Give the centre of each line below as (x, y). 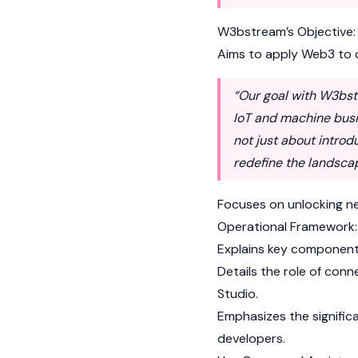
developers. (251, 338)
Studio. (238, 294)
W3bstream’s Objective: (286, 32)
